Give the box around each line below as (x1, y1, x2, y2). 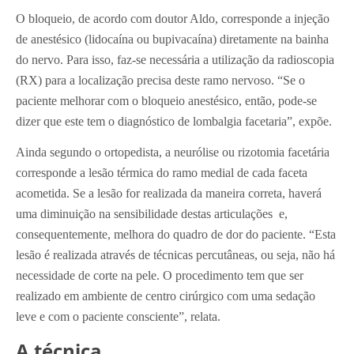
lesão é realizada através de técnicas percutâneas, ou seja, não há (16, 248, 335, 262)
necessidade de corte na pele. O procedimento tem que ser (16, 269, 303, 283)
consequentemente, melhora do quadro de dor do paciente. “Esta (16, 228, 336, 242)
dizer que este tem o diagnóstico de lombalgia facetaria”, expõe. (16, 115, 332, 129)
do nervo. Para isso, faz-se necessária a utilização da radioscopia (16, 53, 334, 67)
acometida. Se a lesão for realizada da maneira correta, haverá (16, 186, 322, 201)
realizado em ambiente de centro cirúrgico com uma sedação (16, 289, 315, 303)
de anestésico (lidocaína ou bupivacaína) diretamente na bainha (16, 32, 329, 47)
